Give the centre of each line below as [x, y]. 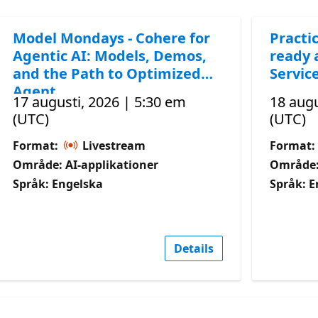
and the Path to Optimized [107, 73]
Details [193, 248]
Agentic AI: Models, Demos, [110, 55]
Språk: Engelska [58, 183]
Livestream [113, 145]
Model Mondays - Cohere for [112, 38]
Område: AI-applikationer [86, 164]
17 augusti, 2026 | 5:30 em [100, 102]
